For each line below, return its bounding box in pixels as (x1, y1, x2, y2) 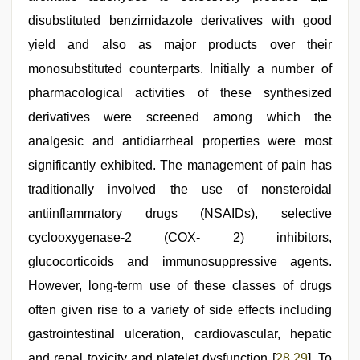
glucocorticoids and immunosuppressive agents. (28, 255, 332, 268)
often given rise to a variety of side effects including (28, 303, 332, 317)
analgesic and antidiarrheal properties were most (28, 134, 332, 148)
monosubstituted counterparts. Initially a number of (28, 62, 332, 76)
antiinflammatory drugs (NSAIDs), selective (28, 207, 332, 220)
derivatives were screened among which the (28, 110, 332, 124)
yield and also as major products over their (28, 38, 332, 51)
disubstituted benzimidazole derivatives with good (28, 14, 332, 27)
